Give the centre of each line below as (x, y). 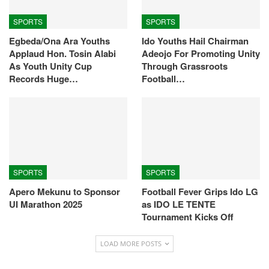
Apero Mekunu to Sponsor (65, 192)
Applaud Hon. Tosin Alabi (62, 53)
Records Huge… (44, 78)
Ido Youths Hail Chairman (195, 41)
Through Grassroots (185, 66)
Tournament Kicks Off (188, 217)
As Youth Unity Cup (50, 66)
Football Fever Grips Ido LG (200, 192)
